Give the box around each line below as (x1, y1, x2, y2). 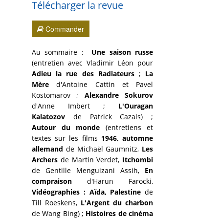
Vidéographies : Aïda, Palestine (32, 187, 141, 197)
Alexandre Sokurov (84, 90, 153, 100)
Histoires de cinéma (86, 208, 153, 218)
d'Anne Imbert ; (32, 101, 119, 110)
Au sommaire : (32, 47, 92, 57)
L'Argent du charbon (81, 197, 153, 207)
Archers (32, 154, 58, 164)
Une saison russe (91, 47, 153, 57)
